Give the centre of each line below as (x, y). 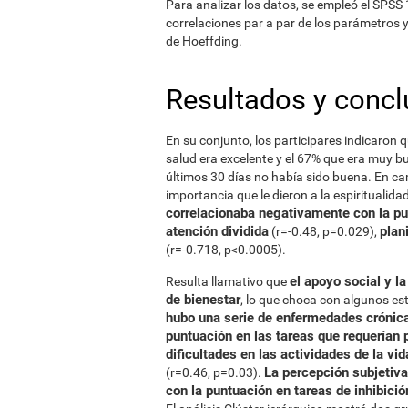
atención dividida (217, 231)
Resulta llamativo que (228, 281)
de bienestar (203, 299)
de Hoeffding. (204, 41)
